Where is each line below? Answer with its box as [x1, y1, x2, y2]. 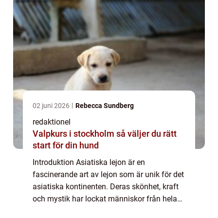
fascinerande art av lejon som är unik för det [33, 170, 184, 180]
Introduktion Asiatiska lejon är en [33, 158, 145, 167]
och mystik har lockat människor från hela [33, 194, 177, 204]
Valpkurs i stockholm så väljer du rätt [33, 128, 116, 139]
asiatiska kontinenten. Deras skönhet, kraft [33, 182, 179, 192]
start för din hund [33, 140, 99, 151]
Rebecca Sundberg [75, 102, 134, 110]
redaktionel [33, 117, 71, 127]
